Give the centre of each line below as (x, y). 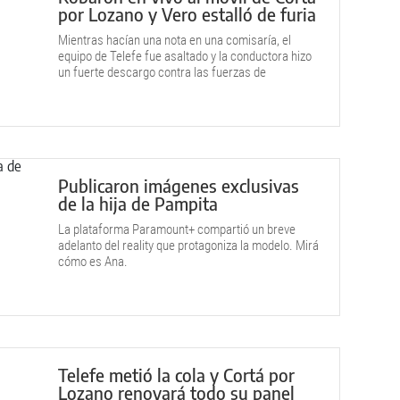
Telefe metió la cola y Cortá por (176, 375)
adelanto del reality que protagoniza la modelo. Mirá (188, 246)
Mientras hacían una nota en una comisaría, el (175, 40)
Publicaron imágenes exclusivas (179, 185)
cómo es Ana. (93, 262)
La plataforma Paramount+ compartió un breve (177, 229)
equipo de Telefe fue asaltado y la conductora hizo (185, 56)
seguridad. (85, 88)
